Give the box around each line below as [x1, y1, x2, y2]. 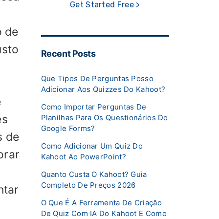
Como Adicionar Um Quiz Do [41, 141, 143, 151]
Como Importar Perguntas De [41, 102, 147, 111]
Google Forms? [41, 123, 95, 133]
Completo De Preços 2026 [41, 180, 136, 190]
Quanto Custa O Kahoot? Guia [41, 169, 147, 179]
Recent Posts [41, 48, 96, 59]
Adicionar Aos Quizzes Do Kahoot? [41, 84, 166, 94]
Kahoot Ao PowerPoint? [41, 152, 126, 161]
